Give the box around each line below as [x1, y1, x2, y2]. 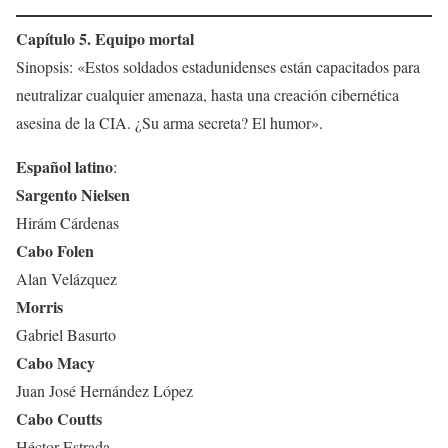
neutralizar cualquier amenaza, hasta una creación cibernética [16, 84, 399, 106]
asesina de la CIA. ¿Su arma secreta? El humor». [16, 112, 323, 134]
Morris [16, 295, 63, 319]
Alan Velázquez [16, 268, 117, 290]
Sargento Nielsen [16, 183, 130, 207]
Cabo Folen [16, 239, 94, 263]
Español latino [16, 155, 113, 179]
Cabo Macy [16, 351, 95, 375]
